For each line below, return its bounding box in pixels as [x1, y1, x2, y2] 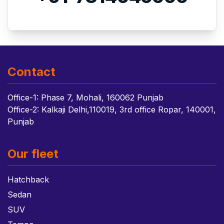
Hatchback [7, 174, 49, 184]
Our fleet [7, 146, 58, 161]
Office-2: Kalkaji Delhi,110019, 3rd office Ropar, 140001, [7, 104, 216, 114]
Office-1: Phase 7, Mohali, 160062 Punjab [7, 92, 163, 102]
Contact [7, 64, 55, 79]
